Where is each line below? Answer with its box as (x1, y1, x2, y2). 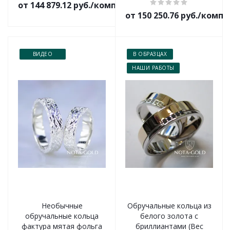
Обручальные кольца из (127, 201, 212, 210)
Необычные (41, 201, 83, 210)
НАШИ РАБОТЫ (132, 64, 175, 71)
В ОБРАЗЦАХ (133, 50, 167, 57)
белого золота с (140, 211, 198, 221)
